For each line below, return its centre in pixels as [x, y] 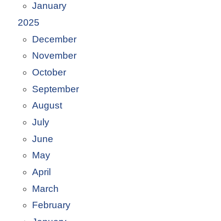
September [55, 89]
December [54, 39]
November [54, 56]
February [51, 205]
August [47, 106]
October [49, 73]
